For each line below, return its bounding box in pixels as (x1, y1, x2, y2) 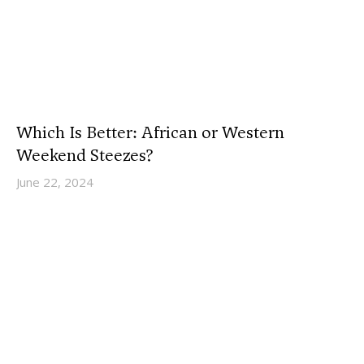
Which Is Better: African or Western (16, 120, 284, 144)
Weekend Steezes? (16, 143, 153, 167)
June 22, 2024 (16, 173, 93, 190)
